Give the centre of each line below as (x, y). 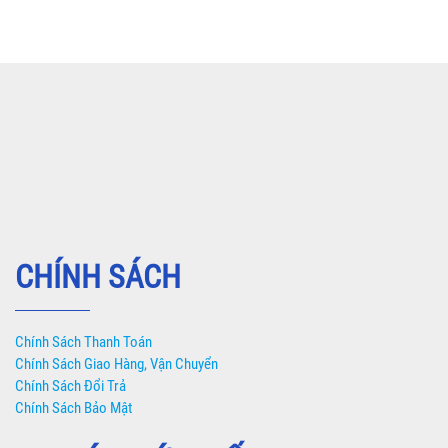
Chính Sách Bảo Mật (73, 408)
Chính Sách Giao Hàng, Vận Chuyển (116, 364)
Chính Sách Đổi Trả (70, 386)
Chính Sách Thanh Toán (83, 342)
